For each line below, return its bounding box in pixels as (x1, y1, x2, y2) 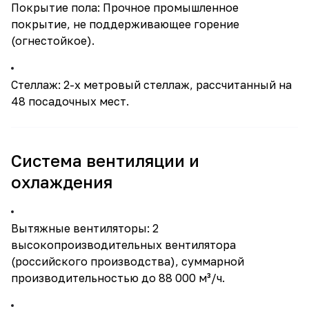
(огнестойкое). (11, 34, 94, 48)
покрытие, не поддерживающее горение (11, 17, 239, 31)
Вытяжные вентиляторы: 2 (11, 221, 159, 235)
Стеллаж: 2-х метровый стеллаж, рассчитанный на (11, 78, 292, 92)
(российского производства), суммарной (11, 255, 244, 268)
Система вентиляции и (11, 150, 199, 170)
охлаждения (11, 172, 112, 192)
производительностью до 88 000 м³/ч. (11, 271, 225, 285)
